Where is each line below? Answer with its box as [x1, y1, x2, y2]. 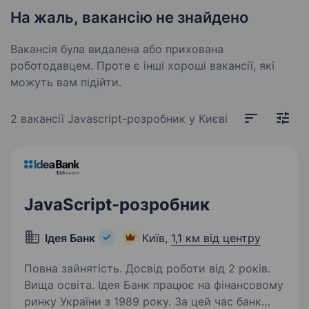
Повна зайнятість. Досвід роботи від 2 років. [24, 261, 270, 275]
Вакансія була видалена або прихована [10, 42, 223, 56]
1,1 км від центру [171, 231, 261, 245]
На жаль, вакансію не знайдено [10, 8, 248, 26]
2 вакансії [10, 112, 68, 126]
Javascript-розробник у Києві [68, 112, 228, 126]
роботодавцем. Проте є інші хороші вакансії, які [10, 59, 275, 72]
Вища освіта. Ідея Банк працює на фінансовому [24, 278, 98, 292]
